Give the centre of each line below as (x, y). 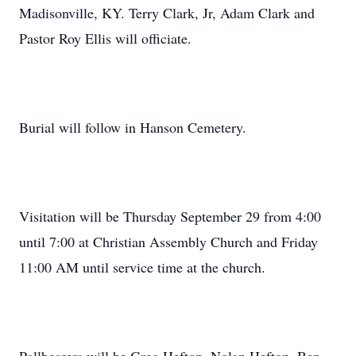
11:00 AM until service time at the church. (142, 267)
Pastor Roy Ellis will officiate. (105, 38)
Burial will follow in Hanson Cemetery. (133, 127)
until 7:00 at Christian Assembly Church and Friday (168, 242)
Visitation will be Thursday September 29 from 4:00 (170, 216)
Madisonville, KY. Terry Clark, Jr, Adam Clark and (167, 13)
